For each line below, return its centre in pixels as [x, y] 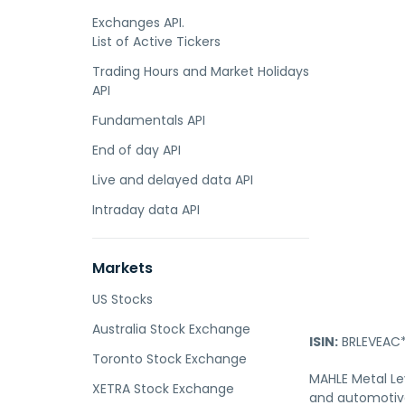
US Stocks [122, 299]
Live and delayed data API [173, 180]
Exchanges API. [138, 23]
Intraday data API [146, 210]
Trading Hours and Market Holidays [201, 71]
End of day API [137, 150]
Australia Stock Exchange [171, 329]
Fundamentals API [149, 120]
